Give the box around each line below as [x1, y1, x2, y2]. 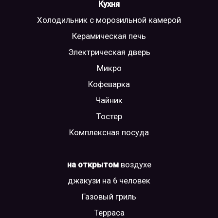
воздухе [120, 160, 151, 170]
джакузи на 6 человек [68, 176, 150, 186]
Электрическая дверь [68, 47, 150, 57]
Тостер [96, 111, 122, 121]
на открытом [67, 160, 121, 170]
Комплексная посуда [69, 127, 149, 137]
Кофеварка [88, 79, 130, 89]
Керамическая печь [72, 31, 146, 41]
